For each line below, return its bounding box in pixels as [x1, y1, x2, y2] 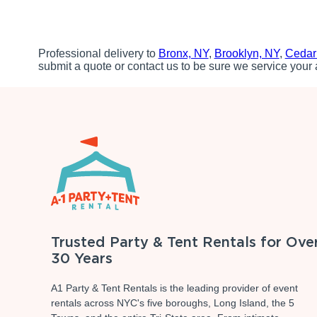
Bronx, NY [158, 47, 209, 59]
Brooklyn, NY [214, 47, 279, 59]
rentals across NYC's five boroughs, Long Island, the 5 [51, 296, 294, 309]
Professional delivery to [38, 47, 158, 59]
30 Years [51, 249, 113, 267]
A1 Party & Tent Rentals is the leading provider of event [51, 282, 298, 294]
